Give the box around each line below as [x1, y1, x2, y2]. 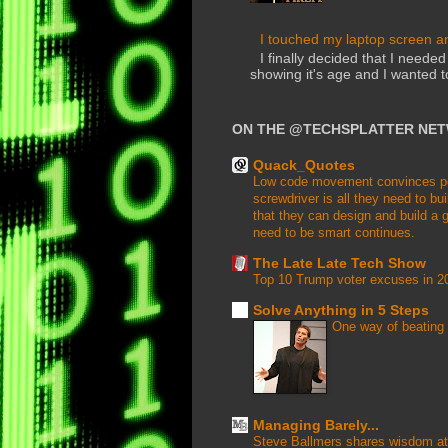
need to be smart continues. [253, 224, 415, 240]
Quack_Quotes [253, 156, 355, 173]
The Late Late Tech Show [253, 254, 426, 271]
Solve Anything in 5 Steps [253, 301, 429, 318]
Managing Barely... [253, 416, 379, 433]
